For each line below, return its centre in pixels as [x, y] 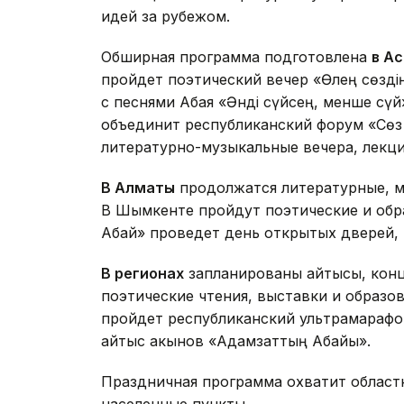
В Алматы [138, 188]
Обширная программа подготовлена [236, 57]
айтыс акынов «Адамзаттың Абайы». [236, 341]
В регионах [142, 274]
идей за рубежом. [165, 17]
